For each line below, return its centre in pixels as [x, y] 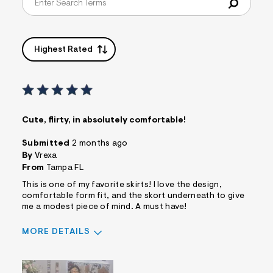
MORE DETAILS [56, 232]
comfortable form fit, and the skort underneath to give [133, 197]
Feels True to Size [132, 256]
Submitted [47, 144]
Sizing [35, 254]
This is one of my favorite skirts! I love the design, [122, 186]
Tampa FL [65, 168]
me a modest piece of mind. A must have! [105, 207]
